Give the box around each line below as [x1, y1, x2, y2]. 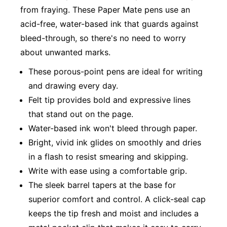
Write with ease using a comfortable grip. [28, 165, 187, 176]
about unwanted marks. [20, 47, 110, 58]
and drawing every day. [28, 80, 118, 91]
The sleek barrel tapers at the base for [28, 179, 176, 190]
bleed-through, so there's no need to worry [20, 33, 186, 44]
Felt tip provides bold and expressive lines [28, 94, 191, 105]
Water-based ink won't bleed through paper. [28, 123, 197, 133]
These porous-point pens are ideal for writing [28, 66, 203, 77]
